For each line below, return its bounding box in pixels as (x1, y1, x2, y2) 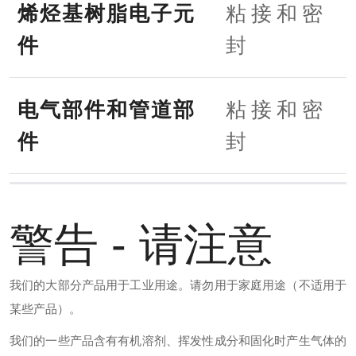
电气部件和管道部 (17, 99, 194, 122)
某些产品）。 (10, 302, 81, 316)
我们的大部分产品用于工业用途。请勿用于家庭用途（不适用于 (10, 278, 346, 292)
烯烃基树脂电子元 (17, 2, 194, 25)
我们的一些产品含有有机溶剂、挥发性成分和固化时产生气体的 (10, 334, 346, 348)
